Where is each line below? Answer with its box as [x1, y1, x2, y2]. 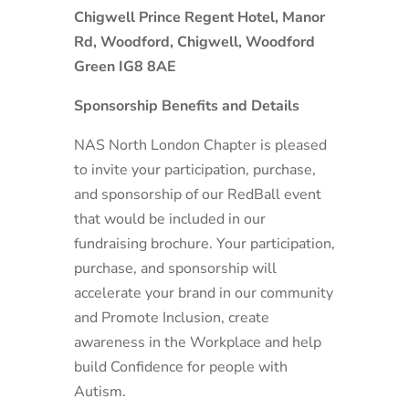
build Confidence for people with [73, 357, 288, 377]
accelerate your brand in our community [73, 283, 333, 303]
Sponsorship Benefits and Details [73, 96, 299, 116]
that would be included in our [73, 209, 266, 229]
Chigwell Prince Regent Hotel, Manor [73, 7, 325, 27]
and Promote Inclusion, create [73, 308, 269, 328]
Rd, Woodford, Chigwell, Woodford [73, 32, 315, 52]
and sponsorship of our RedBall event [73, 184, 321, 204]
